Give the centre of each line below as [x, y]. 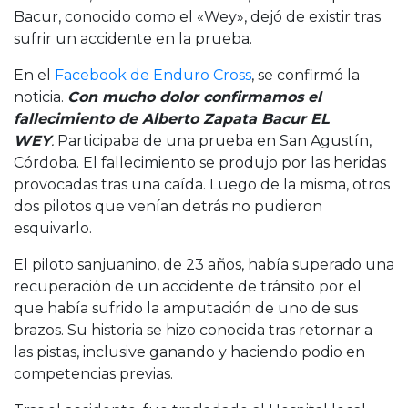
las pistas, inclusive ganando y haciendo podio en [189, 352]
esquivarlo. [55, 228]
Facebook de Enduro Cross [153, 75]
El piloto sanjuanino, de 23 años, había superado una [204, 264]
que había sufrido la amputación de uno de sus [186, 308]
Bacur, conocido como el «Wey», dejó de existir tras [197, 16]
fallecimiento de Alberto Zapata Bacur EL [172, 118]
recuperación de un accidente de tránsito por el [188, 286]
